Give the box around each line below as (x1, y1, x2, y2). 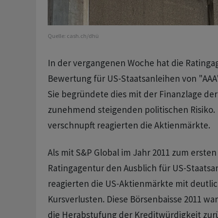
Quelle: (47, 32, 67, 40)
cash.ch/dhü (66, 32, 99, 40)
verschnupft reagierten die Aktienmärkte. (47, 119, 210, 131)
